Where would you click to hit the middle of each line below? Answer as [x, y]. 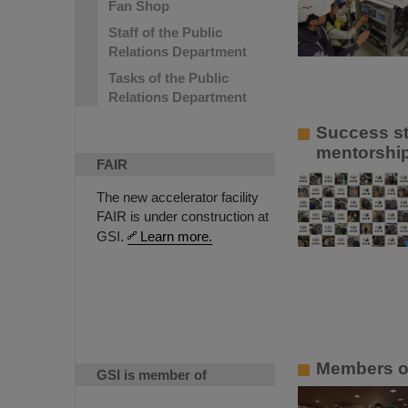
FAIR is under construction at [183, 216]
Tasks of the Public [168, 78]
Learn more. [176, 236]
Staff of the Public [165, 32]
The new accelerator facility [178, 197]
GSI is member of [152, 375]
